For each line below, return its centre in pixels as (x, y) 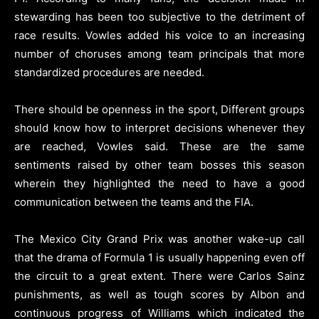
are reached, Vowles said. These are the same (159, 146)
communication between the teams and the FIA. (134, 202)
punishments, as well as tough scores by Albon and (159, 294)
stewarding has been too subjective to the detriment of (159, 16)
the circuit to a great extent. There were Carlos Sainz (159, 276)
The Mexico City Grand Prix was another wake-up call (159, 239)
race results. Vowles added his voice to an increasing (159, 35)
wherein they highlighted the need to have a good (159, 183)
